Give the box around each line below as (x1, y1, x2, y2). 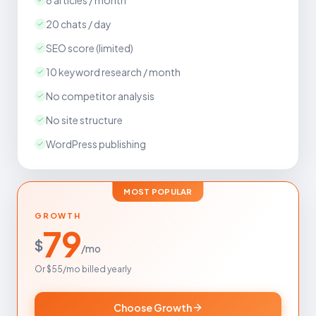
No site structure (46, 114, 123, 126)
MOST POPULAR (123, 187, 193, 196)
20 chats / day (46, 18, 111, 30)
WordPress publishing (46, 138, 146, 150)
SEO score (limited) (46, 42, 133, 54)
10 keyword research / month (46, 66, 181, 78)
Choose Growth (113, 301, 192, 314)
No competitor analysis (46, 90, 154, 102)
